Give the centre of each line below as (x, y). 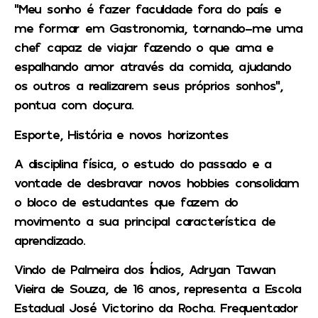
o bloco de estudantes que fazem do (126, 201)
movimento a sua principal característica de (145, 220)
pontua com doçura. (74, 105)
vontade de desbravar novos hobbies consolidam (157, 182)
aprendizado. (50, 240)
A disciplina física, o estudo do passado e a (143, 163)
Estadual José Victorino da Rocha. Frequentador (156, 308)
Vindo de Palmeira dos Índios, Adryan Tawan (145, 269)
